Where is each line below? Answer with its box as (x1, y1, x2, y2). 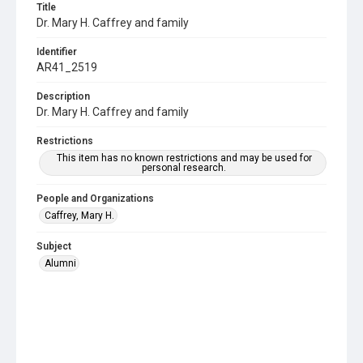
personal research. (142, 162, 226, 173)
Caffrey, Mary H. (45, 210, 114, 221)
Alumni (45, 258, 76, 269)
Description (36, 91, 90, 102)
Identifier (36, 46, 77, 58)
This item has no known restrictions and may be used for (56, 152, 312, 164)
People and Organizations (36, 193, 154, 204)
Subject (36, 241, 71, 252)
